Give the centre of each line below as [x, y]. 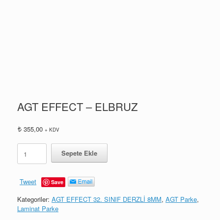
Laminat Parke [38, 209]
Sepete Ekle [79, 153]
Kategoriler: [34, 199]
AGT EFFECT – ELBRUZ [77, 106]
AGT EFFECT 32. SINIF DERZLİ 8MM [107, 199]
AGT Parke [181, 199]
